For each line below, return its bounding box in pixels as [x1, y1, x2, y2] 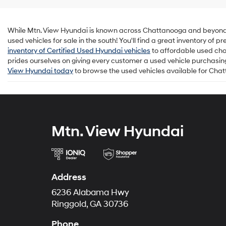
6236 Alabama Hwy [51, 187, 129, 198]
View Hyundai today [8, 66, 73, 75]
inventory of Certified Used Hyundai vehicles [8, 46, 150, 55]
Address [51, 171, 86, 183]
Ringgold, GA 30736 [51, 199, 128, 209]
